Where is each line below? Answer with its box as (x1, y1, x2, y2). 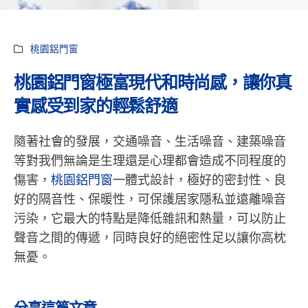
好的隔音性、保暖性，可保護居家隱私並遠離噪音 (14, 192, 286, 207)
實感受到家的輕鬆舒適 (14, 97, 177, 116)
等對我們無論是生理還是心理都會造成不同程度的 (14, 154, 286, 168)
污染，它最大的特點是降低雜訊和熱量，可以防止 (14, 212, 286, 226)
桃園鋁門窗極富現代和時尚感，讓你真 (14, 74, 291, 93)
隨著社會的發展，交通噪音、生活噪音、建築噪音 (14, 135, 286, 149)
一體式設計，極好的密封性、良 (113, 173, 286, 188)
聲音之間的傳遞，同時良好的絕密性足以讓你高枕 (14, 231, 286, 245)
